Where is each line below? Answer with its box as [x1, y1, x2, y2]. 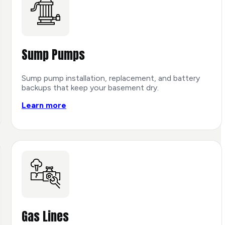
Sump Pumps [22, 45, 85, 64]
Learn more [22, 100, 66, 110]
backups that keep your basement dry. [22, 82, 159, 92]
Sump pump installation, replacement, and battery [22, 73, 200, 83]
